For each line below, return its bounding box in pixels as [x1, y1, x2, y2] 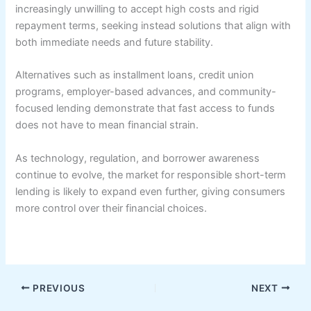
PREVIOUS [30, 282, 85, 294]
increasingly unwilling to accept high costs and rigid [15, 3, 260, 15]
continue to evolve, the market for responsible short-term [15, 168, 287, 181]
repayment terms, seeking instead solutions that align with [15, 19, 292, 32]
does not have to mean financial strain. [15, 119, 199, 132]
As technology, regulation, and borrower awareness [15, 151, 260, 165]
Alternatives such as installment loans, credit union [15, 69, 255, 82]
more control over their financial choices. [15, 201, 208, 215]
